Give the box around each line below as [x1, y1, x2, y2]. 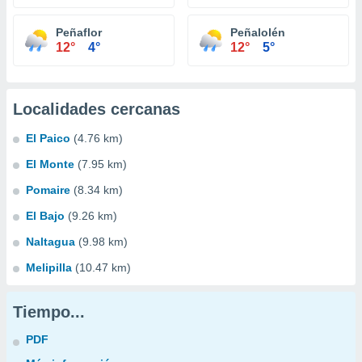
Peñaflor [56, 26, 102, 39]
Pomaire [26, 183, 70, 196]
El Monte [26, 158, 74, 170]
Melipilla [26, 261, 72, 274]
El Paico [26, 132, 70, 145]
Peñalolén [230, 26, 285, 39]
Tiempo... [13, 303, 85, 321]
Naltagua [26, 235, 75, 248]
